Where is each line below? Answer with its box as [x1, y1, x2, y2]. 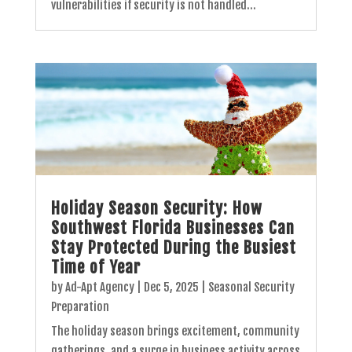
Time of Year [50, 257, 141, 278]
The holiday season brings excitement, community [50, 324, 299, 339]
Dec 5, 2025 [143, 280, 199, 295]
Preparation [50, 299, 109, 315]
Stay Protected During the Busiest [50, 237, 296, 258]
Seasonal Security [207, 280, 295, 295]
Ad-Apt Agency [64, 280, 134, 295]
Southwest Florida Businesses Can [50, 218, 295, 239]
